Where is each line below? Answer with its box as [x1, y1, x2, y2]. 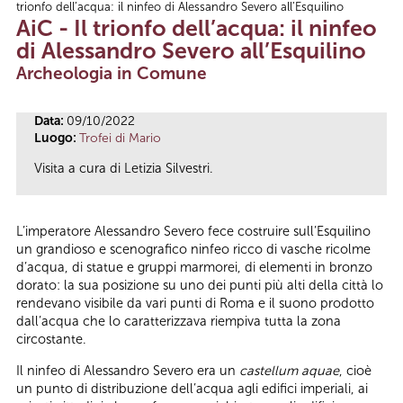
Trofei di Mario [79, 130, 161, 146]
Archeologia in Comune [16, 62, 207, 84]
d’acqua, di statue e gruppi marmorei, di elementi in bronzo [16, 259, 372, 276]
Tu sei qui [16, 2, 107, 28]
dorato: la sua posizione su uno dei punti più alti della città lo [16, 277, 383, 294]
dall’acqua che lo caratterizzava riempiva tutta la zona [16, 313, 341, 330]
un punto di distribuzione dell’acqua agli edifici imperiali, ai [16, 380, 368, 397]
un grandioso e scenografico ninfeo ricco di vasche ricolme [16, 241, 371, 258]
